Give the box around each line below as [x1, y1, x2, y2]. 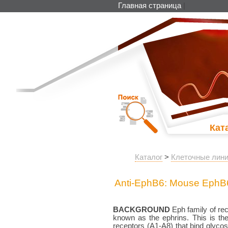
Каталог [135, 153, 162, 161]
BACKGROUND [113, 206, 170, 214]
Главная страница [118, 2, 181, 10]
